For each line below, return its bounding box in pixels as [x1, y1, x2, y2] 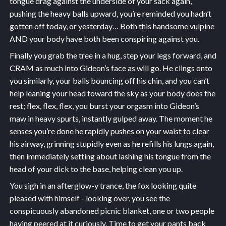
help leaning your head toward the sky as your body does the [9, 88, 215, 98]
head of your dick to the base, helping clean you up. [9, 164, 183, 174]
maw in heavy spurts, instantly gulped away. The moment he [9, 114, 212, 124]
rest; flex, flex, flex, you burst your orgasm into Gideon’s [9, 101, 199, 111]
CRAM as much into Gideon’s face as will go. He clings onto [9, 63, 212, 73]
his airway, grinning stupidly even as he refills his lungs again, [9, 139, 214, 149]
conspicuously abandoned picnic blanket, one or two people [9, 206, 214, 216]
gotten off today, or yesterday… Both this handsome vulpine [9, 21, 214, 31]
